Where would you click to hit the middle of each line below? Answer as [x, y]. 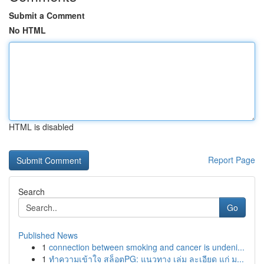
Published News [48, 235]
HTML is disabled [41, 127]
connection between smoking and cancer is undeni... [147, 247]
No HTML [27, 30]
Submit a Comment [47, 15]
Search [32, 192]
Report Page [232, 160]
